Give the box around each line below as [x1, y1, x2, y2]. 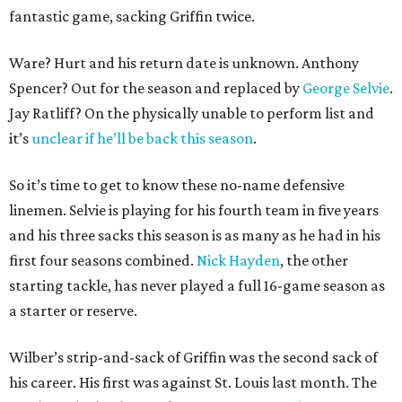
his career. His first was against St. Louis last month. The [9, 373, 377, 392]
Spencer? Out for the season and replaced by [9, 79, 302, 98]
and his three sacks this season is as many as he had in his [9, 226, 380, 245]
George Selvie [302, 79, 389, 98]
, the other [280, 251, 348, 270]
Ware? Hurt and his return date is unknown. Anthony [9, 54, 359, 73]
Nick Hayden [197, 251, 280, 270]
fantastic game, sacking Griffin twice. [9, 7, 255, 26]
